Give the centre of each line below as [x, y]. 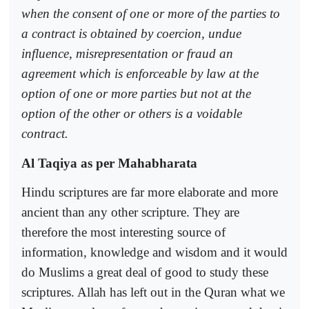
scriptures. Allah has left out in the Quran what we [153, 292]
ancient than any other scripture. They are [130, 212]
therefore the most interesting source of [123, 232]
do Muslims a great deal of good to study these [145, 272]
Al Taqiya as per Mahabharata [109, 163]
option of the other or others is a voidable [132, 114]
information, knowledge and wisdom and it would [154, 252]
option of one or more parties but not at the [136, 94]
